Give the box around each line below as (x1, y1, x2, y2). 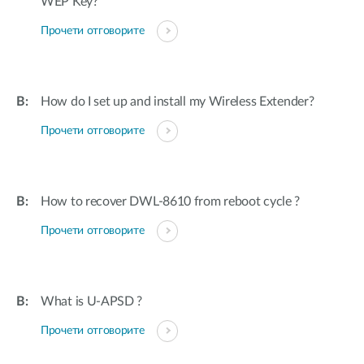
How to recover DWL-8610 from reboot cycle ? (41, 195, 301, 208)
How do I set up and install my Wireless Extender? (41, 95, 314, 108)
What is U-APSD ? (41, 295, 143, 308)
